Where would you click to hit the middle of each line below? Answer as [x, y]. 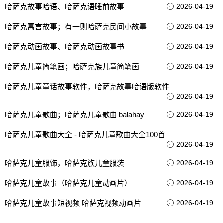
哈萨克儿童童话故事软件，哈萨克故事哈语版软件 [87, 86]
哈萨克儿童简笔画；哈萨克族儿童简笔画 [72, 66]
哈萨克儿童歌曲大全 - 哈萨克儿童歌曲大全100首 [85, 135]
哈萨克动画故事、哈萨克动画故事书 [65, 47]
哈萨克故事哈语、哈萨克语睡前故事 [65, 7]
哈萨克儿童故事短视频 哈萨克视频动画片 [73, 203]
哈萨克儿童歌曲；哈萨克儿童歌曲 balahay [75, 115]
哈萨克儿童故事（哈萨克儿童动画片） [68, 183]
